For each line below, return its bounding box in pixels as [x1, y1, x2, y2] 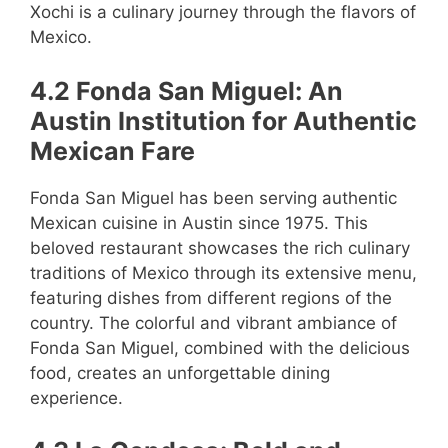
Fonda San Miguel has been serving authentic [30, 187, 397, 208]
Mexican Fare [30, 135, 195, 166]
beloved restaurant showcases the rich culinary [30, 237, 410, 258]
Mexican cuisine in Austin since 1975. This [30, 212, 368, 233]
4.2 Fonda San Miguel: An [30, 75, 343, 106]
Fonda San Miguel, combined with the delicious [30, 337, 410, 358]
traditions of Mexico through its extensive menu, [30, 262, 417, 283]
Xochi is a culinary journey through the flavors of [30, 2, 416, 22]
